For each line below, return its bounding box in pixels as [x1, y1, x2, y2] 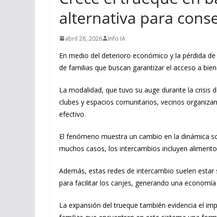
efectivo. [59, 109, 86, 119]
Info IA [108, 34, 125, 43]
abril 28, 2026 [65, 34, 102, 43]
